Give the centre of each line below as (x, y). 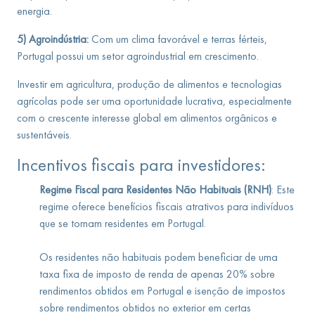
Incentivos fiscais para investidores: (141, 165)
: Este (283, 189)
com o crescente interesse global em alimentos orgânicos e (147, 118)
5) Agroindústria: (54, 39)
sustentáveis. (44, 135)
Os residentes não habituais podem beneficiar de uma (159, 257)
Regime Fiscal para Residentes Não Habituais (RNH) (155, 189)
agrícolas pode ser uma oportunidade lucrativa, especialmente (154, 101)
